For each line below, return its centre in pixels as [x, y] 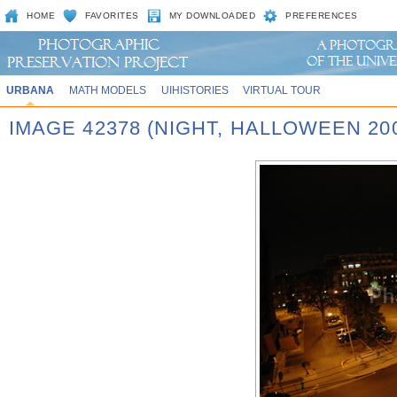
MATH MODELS [107, 90]
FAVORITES [112, 16]
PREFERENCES [322, 16]
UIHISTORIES [195, 90]
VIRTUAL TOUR [282, 90]
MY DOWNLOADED [212, 16]
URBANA [30, 90]
